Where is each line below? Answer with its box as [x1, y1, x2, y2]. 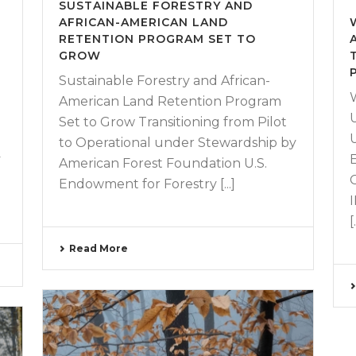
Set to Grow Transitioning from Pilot [58, 114, 287, 130]
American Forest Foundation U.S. [58, 156, 267, 172]
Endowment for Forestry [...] [58, 176, 235, 192]
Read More [68, 242, 128, 255]
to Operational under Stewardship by [58, 135, 296, 151]
